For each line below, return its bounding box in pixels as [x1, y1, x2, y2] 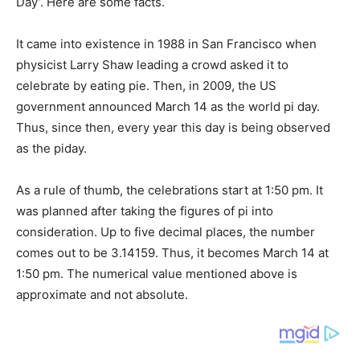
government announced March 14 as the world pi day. [16, 99, 320, 115]
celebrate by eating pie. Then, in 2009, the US [16, 78, 276, 94]
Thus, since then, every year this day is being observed [16, 120, 330, 136]
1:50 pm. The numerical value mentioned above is [16, 266, 297, 282]
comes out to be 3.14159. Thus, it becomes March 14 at [16, 245, 329, 261]
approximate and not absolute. [16, 287, 188, 303]
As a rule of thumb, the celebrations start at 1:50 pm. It [16, 182, 323, 198]
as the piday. [16, 141, 87, 157]
